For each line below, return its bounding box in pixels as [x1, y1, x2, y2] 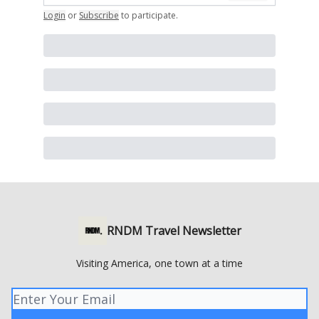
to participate [121, 9, 176, 22]
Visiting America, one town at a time [76, 256, 243, 271]
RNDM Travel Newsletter [106, 223, 241, 239]
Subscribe [79, 9, 119, 22]
